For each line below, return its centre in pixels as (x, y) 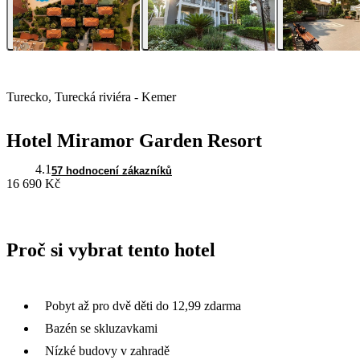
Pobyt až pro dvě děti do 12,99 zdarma (143, 305)
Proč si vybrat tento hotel (111, 250)
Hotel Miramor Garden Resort (134, 141)
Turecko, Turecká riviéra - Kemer (91, 97)
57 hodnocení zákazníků (112, 171)
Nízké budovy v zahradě (107, 350)
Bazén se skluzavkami (101, 328)
